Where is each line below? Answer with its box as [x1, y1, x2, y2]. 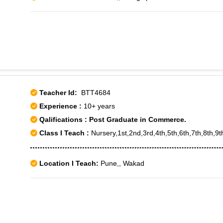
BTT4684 [77, 89, 111, 97]
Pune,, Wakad [99, 159, 144, 167]
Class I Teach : [39, 129, 89, 137]
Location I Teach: [39, 159, 99, 167]
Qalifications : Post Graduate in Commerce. [37, 115, 186, 123]
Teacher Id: [39, 89, 77, 97]
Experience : [39, 102, 84, 110]
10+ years [84, 102, 115, 110]
